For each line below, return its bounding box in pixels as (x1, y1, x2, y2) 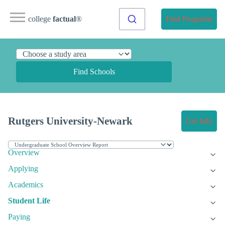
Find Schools (73, 67, 115, 76)
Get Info (186, 117, 212, 126)
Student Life (8, 196, 50, 205)
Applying (8, 164, 38, 173)
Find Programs (166, 15, 212, 23)
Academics (8, 180, 43, 189)
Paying (8, 212, 30, 221)
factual (53, 15, 76, 23)
